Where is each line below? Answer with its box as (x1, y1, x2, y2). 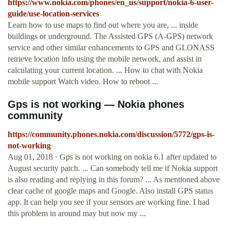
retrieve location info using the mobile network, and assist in (8, 54, 202, 64)
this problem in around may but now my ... (8, 209, 146, 218)
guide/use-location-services (8, 9, 99, 18)
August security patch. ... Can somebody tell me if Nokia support (8, 164, 218, 173)
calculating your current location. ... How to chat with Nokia (8, 66, 203, 75)
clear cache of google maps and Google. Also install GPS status (8, 186, 213, 196)
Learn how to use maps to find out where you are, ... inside (8, 21, 198, 30)
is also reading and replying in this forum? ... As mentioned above (8, 175, 220, 184)
